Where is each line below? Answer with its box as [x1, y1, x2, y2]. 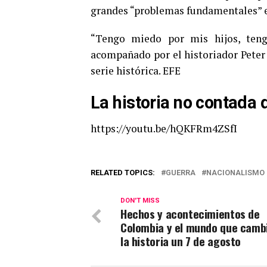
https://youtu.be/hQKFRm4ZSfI [91, 121, 237, 135]
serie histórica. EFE [91, 63, 181, 77]
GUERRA [166, 167, 195, 177]
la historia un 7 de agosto [120, 232, 241, 250]
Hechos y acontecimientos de [120, 204, 260, 222]
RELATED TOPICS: [91, 167, 155, 177]
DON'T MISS [120, 196, 160, 204]
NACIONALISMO [206, 167, 265, 177]
